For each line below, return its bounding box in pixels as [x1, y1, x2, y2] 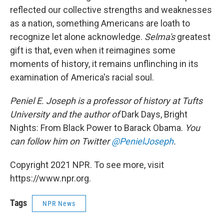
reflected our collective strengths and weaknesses [10, 4, 212, 15]
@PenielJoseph [111, 136, 173, 147]
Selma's [144, 31, 175, 42]
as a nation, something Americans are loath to [10, 18, 190, 29]
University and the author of [10, 109, 121, 120]
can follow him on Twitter [10, 136, 111, 147]
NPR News [42, 199, 75, 208]
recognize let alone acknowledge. [10, 31, 144, 42]
